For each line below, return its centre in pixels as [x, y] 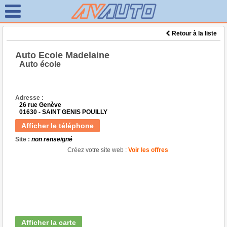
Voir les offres [148, 150]
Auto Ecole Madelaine [62, 55]
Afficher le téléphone [58, 126]
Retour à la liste [194, 33]
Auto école [40, 64]
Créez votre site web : [97, 150]
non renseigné [52, 139]
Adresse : [29, 98]
